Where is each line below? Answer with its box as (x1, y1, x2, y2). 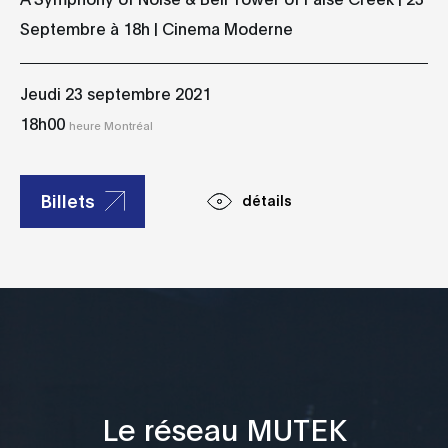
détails (242, 189, 292, 209)
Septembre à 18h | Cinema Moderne (20, 17, 293, 39)
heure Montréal (69, 118, 153, 133)
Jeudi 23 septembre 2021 (20, 82, 211, 104)
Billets (40, 187, 95, 212)
